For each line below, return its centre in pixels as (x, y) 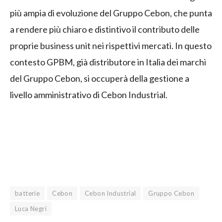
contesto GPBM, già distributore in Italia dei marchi (108, 62)
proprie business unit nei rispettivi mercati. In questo (111, 46)
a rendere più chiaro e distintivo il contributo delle (105, 29)
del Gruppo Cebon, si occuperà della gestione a (100, 79)
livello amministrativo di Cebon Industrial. (89, 95)
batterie (28, 194)
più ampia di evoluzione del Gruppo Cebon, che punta (111, 13)
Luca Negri (31, 209)
